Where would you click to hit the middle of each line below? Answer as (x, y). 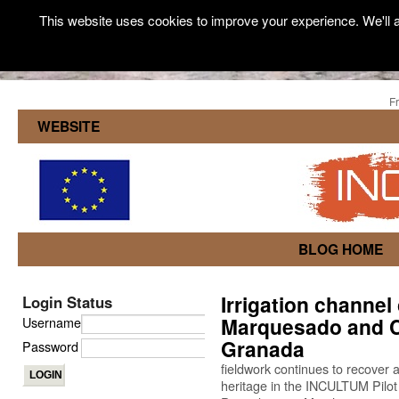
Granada (263, 349)
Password (50, 346)
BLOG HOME (341, 249)
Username (52, 322)
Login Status (67, 302)
